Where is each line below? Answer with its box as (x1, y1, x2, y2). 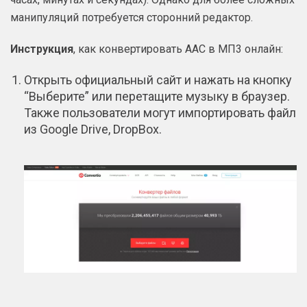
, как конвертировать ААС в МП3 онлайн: (73, 42, 283, 56)
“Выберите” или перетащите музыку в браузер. (24, 88, 290, 103)
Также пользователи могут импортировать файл (24, 105, 296, 120)
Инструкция (10, 42, 73, 56)
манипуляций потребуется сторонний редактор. (10, 10, 253, 24)
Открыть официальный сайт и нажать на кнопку (24, 72, 292, 87)
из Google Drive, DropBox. (24, 121, 162, 136)
